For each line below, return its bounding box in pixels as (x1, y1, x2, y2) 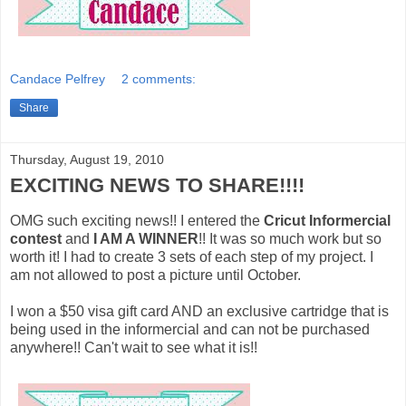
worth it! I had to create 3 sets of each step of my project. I (10, 248, 373, 265)
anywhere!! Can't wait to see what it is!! (10, 339, 257, 355)
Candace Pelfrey (10, 72, 105, 87)
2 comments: (121, 72, 197, 87)
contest (10, 230, 62, 246)
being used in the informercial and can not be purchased (10, 321, 370, 337)
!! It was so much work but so (198, 230, 382, 246)
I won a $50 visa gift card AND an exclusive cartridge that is (10, 303, 389, 319)
